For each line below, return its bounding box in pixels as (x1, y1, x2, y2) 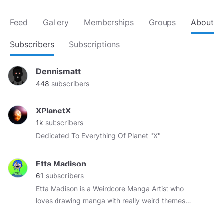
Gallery (43, 17, 69, 27)
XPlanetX (36, 106, 71, 115)
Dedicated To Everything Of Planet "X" (36, 131, 161, 140)
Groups (149, 17, 176, 27)
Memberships (84, 17, 134, 27)
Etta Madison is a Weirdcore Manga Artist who (36, 184, 184, 193)
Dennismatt (36, 66, 81, 76)
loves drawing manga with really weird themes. (36, 196, 187, 205)
